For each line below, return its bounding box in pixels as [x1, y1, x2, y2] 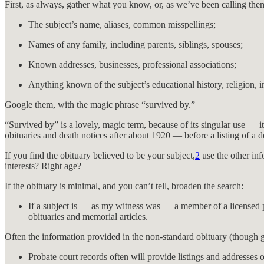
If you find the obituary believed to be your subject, [5, 150, 195, 160]
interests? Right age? [5, 160, 81, 171]
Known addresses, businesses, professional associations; [28, 59, 236, 70]
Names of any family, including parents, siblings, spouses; [28, 39, 243, 49]
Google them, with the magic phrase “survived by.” [5, 99, 195, 110]
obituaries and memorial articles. [28, 211, 150, 222]
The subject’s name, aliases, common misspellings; [28, 19, 216, 29]
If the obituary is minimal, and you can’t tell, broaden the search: [5, 180, 243, 191]
